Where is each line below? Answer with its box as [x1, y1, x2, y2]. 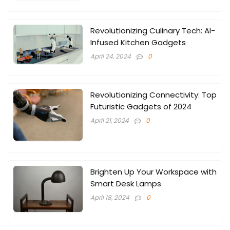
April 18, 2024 [90, 193, 129, 202]
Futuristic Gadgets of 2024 [90, 101, 191, 112]
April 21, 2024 [90, 116, 129, 125]
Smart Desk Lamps [90, 178, 161, 189]
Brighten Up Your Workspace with [90, 166, 217, 178]
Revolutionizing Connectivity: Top [90, 89, 217, 101]
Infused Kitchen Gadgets [90, 37, 186, 48]
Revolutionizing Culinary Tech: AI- [90, 25, 215, 36]
